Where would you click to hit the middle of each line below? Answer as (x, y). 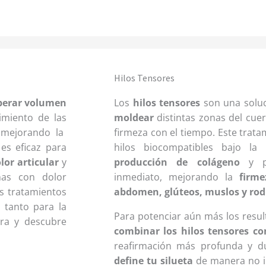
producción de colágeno (177, 162)
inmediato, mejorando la (177, 177)
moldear (134, 118)
